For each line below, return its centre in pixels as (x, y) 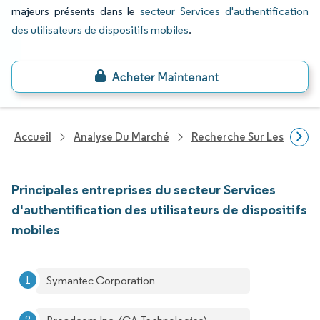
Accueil (33, 137)
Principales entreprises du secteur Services (144, 189)
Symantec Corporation (101, 280)
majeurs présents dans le (76, 11)
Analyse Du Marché (121, 137)
